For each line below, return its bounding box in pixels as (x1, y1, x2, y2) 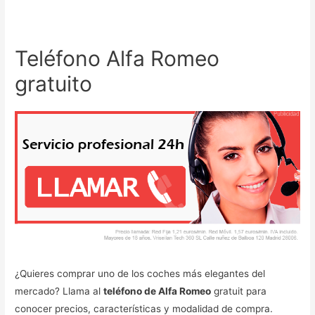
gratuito (15, 70, 93, 96)
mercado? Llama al (15, 285, 104, 297)
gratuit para (211, 285, 267, 297)
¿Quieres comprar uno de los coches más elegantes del (15, 268, 266, 280)
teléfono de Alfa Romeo (103, 285, 212, 297)
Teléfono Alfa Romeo (15, 45, 220, 71)
